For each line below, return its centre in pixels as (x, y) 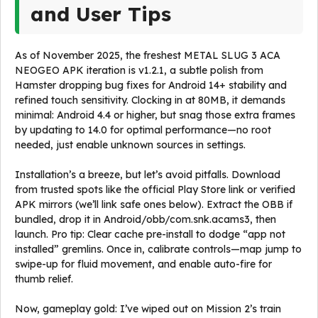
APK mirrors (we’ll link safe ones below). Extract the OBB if (154, 204)
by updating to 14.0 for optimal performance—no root (143, 130)
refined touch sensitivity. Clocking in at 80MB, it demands (150, 100)
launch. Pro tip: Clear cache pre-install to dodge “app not (150, 234)
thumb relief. (44, 279)
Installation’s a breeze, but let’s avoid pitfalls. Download (148, 175)
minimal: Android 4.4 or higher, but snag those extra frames (155, 115)
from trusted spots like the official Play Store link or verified (155, 190)
